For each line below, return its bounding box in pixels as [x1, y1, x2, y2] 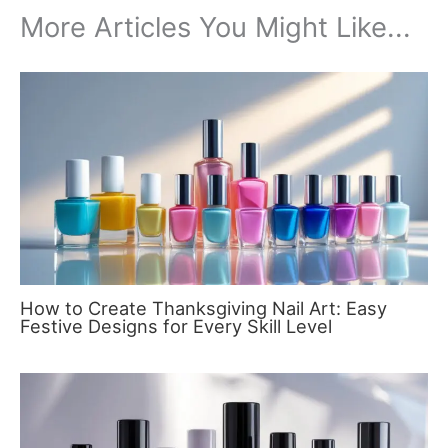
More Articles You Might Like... [20, 9, 411, 44]
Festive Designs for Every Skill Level [20, 314, 332, 337]
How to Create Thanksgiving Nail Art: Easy [20, 296, 387, 319]
